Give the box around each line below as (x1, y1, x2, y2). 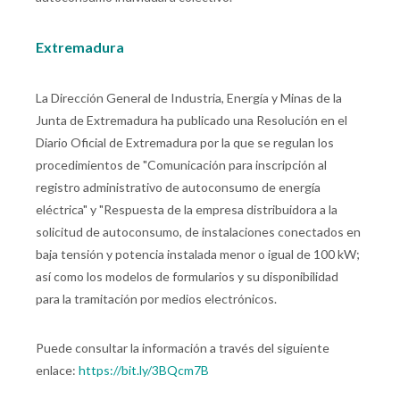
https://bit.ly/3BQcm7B (79, 362, 209, 379)
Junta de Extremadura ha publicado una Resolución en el (36, 112, 347, 129)
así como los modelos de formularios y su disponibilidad (36, 269, 338, 285)
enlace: (36, 362, 79, 379)
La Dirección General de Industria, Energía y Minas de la (36, 90, 342, 106)
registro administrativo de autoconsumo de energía (36, 179, 321, 196)
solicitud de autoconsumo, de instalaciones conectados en (36, 224, 361, 240)
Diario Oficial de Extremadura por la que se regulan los (36, 135, 334, 151)
